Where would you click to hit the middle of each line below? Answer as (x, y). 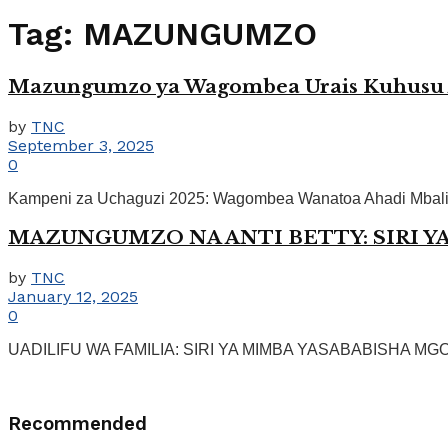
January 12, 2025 (73, 297)
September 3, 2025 (81, 145)
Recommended (77, 423)
